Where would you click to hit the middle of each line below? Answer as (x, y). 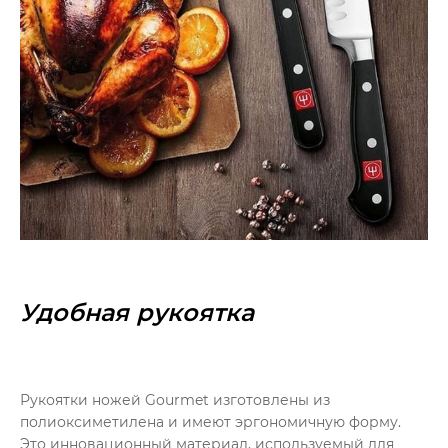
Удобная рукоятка (137, 312)
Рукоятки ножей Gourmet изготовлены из (175, 399)
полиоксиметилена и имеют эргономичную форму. (210, 421)
